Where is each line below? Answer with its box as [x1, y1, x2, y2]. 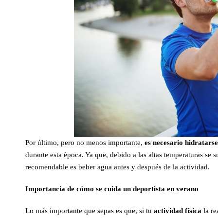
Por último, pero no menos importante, [25, 139, 145, 146]
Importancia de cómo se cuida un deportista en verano [25, 185, 199, 193]
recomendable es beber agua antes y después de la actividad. [25, 163, 210, 171]
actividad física [154, 207, 201, 215]
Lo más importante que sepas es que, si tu [25, 207, 154, 215]
